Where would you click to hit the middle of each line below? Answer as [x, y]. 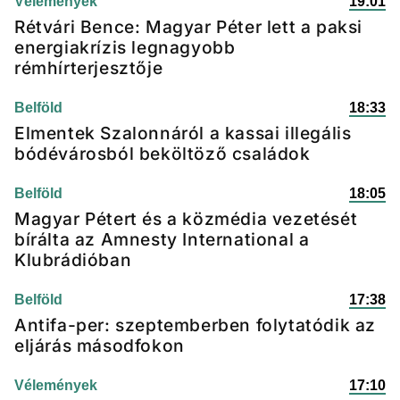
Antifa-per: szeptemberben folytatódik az [196, 325]
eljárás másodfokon [100, 346]
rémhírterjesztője [89, 68]
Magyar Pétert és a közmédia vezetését [186, 219]
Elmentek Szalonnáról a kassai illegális [183, 133]
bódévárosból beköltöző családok [162, 154]
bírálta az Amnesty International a [162, 239]
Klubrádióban [73, 260]
